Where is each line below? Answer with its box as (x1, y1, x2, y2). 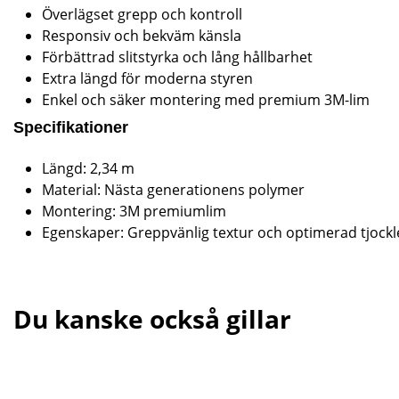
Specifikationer (13, 118, 128, 137)
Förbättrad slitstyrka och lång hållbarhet (42, 46, 313, 67)
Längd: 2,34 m (42, 158, 134, 178)
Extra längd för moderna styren (42, 68, 253, 88)
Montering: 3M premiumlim (42, 200, 226, 221)
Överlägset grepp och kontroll (42, 4, 242, 24)
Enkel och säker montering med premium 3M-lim (42, 89, 370, 110)
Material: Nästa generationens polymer (42, 179, 305, 199)
